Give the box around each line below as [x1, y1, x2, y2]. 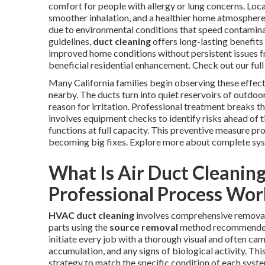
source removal [109, 221, 178, 232]
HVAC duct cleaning [49, 209, 134, 221]
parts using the [49, 221, 109, 232]
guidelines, [49, 35, 93, 47]
